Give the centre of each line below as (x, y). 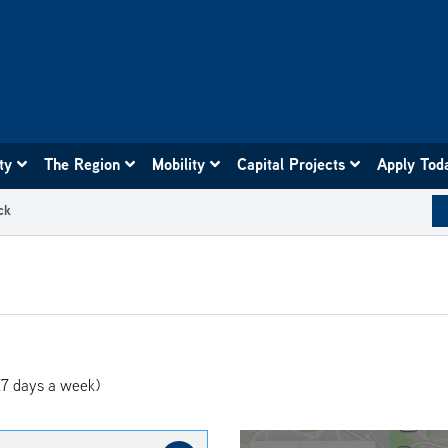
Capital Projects (292, 163)
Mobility (179, 163)
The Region (83, 163)
